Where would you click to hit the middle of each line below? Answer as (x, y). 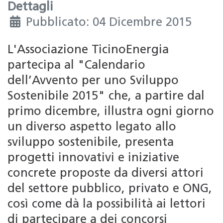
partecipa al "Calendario (76, 66)
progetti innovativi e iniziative (93, 159)
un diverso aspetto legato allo (92, 128)
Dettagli (30, 8)
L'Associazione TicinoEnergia (88, 51)
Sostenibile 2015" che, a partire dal (106, 97)
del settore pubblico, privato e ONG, (110, 189)
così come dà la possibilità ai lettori (107, 205)
